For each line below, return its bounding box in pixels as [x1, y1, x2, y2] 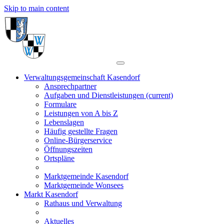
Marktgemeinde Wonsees [44, 181, 123, 189]
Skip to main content [4, 4, 69, 12]
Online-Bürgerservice [44, 136, 112, 144]
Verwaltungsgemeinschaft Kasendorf [24, 73, 140, 81]
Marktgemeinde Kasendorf [44, 172, 128, 180]
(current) [146, 91, 173, 99]
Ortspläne [44, 154, 74, 162]
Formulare [44, 100, 76, 108]
